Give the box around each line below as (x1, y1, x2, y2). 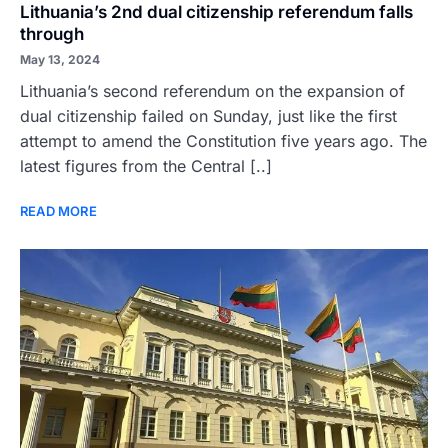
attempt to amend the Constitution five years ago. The (20, 131, 427, 151)
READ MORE (20, 203, 97, 219)
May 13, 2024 (20, 52, 100, 67)
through (20, 24, 84, 44)
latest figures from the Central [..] (20, 156, 272, 176)
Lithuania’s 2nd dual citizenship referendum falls (20, 2, 413, 22)
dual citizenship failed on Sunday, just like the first (20, 106, 397, 126)
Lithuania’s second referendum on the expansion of (20, 81, 405, 101)
